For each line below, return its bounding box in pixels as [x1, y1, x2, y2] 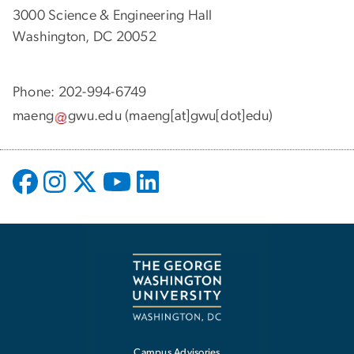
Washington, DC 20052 [13, 29, 156, 44]
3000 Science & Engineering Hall [13, 8, 213, 23]
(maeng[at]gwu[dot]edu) [122, 109, 273, 124]
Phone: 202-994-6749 [13, 85, 147, 100]
